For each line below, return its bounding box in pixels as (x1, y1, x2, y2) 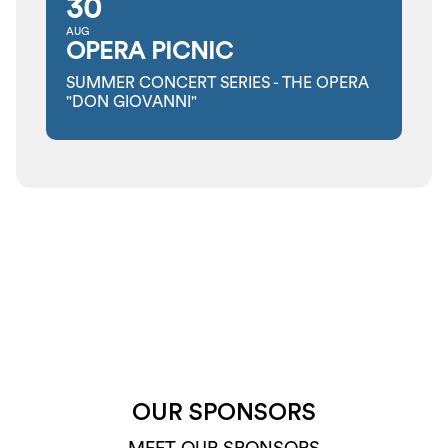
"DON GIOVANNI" (66, 94, 197, 110)
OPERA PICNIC (66, 40, 233, 64)
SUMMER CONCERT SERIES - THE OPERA (66, 75, 369, 91)
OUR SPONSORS (132, 401, 316, 425)
